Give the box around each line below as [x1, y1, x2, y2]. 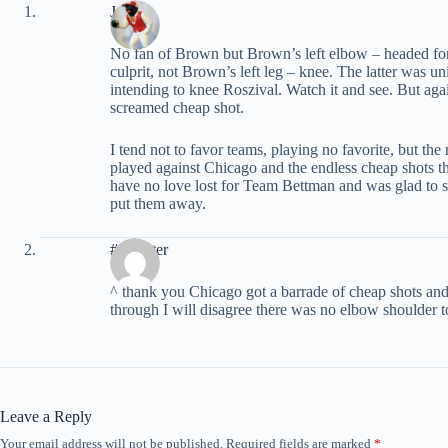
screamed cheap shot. [110, 98, 244, 116]
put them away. [110, 194, 206, 212]
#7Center [110, 241, 168, 259]
